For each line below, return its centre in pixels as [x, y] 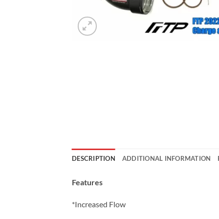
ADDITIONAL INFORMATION [166, 158]
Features [87, 182]
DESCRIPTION [94, 158]
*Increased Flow [99, 204]
